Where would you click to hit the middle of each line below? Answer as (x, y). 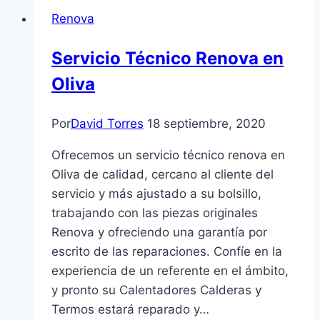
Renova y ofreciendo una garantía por (159, 232)
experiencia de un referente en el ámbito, (170, 270)
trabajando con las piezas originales (156, 212)
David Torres (107, 123)
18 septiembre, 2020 (206, 123)
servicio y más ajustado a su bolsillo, (156, 193)
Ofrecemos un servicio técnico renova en (168, 155)
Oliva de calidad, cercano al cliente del (162, 174)
